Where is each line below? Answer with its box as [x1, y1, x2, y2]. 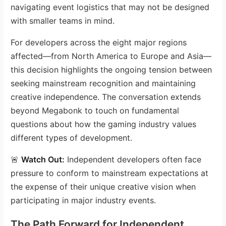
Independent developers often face [65, 154, 202, 164]
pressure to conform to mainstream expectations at [11, 167, 209, 178]
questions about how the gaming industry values [11, 119, 197, 129]
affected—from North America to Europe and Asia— [11, 50, 212, 61]
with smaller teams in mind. [11, 15, 115, 26]
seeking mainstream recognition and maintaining [11, 78, 196, 88]
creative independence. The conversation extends [11, 91, 201, 102]
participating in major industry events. [11, 195, 156, 205]
